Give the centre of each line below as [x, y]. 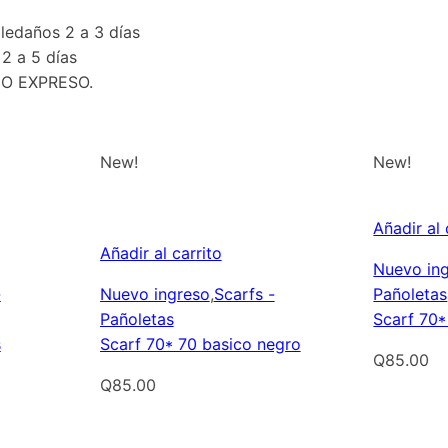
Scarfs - [244, 294]
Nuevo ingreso [154, 294]
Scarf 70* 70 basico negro [200, 344]
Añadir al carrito [160, 253]
